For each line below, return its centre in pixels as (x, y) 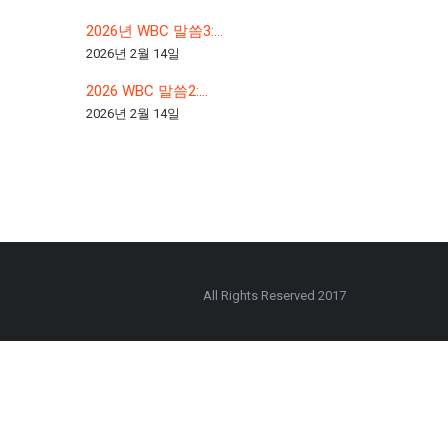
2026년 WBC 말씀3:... (154, 31)
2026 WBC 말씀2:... (147, 91)
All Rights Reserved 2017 (274, 295)
